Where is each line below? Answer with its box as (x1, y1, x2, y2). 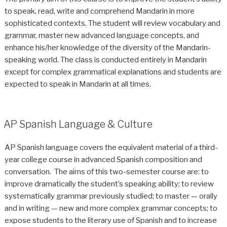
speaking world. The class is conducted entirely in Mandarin (4, 55, 207, 65)
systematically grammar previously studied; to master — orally (4, 191, 217, 201)
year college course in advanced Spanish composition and (4, 155, 202, 164)
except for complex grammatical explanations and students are (4, 67, 221, 77)
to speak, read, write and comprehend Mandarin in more (4, 7, 195, 16)
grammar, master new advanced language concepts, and (4, 31, 199, 41)
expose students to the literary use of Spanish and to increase (4, 215, 217, 225)
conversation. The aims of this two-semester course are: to (4, 167, 209, 176)
